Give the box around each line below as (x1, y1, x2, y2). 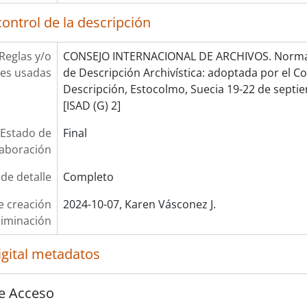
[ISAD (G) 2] (62, 98, 121, 113)
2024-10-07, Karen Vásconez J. (62, 197, 216, 212)
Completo (62, 169, 114, 184)
